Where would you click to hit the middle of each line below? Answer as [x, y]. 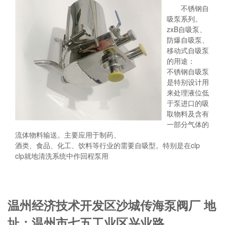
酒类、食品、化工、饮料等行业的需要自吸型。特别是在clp [107, 145]
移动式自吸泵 [188, 50]
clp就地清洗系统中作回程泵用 [62, 156]
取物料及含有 [188, 114]
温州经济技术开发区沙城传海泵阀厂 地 [112, 205]
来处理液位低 [188, 92]
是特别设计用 [188, 82]
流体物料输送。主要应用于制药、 [68, 135]
